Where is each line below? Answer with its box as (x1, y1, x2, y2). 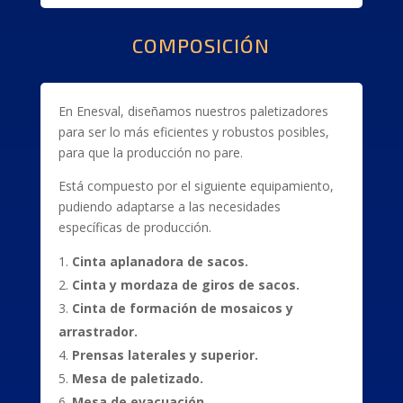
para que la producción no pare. (58, 144, 243, 161)
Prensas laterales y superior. (71, 346, 258, 363)
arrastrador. (58, 323, 138, 340)
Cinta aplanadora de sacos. (71, 253, 248, 270)
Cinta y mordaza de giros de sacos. (71, 276, 300, 293)
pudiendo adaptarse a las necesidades (58, 198, 281, 215)
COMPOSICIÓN (132, 33, 271, 57)
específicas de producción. (58, 219, 211, 236)
